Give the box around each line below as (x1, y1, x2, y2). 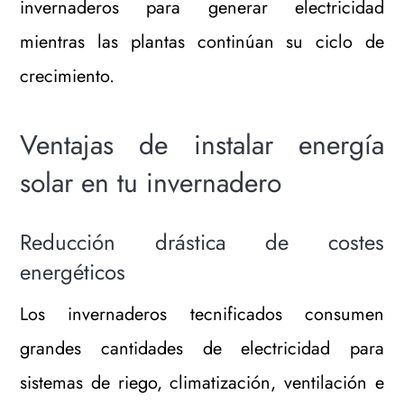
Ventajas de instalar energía (20, 124, 384, 164)
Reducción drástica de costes (20, 226, 384, 259)
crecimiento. (20, 62, 115, 89)
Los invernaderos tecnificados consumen (20, 301, 384, 328)
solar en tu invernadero (20, 162, 282, 202)
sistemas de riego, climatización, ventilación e (20, 370, 384, 397)
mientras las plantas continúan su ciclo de (20, 28, 384, 55)
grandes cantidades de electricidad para (20, 335, 384, 363)
